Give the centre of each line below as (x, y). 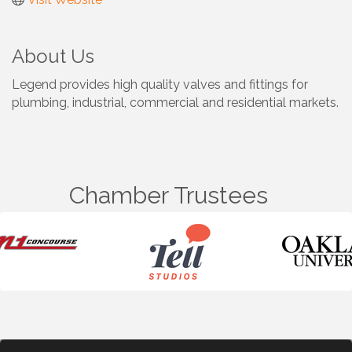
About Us (53, 56)
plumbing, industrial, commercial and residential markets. (175, 102)
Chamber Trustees (168, 195)
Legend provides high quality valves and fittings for (160, 84)
